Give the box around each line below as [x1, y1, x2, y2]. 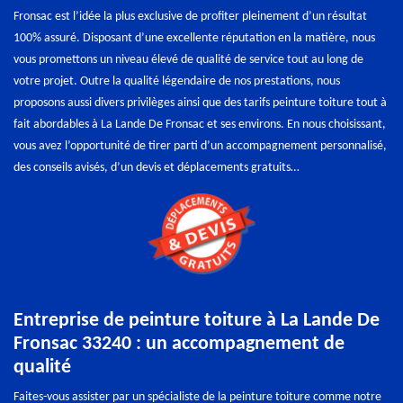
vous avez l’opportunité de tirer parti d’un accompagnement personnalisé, [13, 139, 387, 154]
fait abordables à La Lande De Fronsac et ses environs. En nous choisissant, [13, 118, 386, 132]
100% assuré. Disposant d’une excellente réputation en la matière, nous [13, 31, 375, 46]
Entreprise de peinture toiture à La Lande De [13, 310, 380, 332]
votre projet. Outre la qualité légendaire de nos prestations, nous [13, 75, 340, 89]
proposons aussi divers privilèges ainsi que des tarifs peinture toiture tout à [13, 96, 387, 111]
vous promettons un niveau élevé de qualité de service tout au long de [13, 53, 363, 67]
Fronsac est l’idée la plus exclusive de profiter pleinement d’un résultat [13, 10, 367, 24]
